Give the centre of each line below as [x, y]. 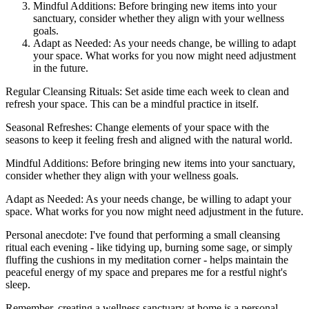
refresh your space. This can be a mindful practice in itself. [132, 103]
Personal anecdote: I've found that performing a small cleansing [143, 235]
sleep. [18, 284]
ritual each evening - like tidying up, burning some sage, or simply [149, 247]
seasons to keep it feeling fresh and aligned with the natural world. [149, 139]
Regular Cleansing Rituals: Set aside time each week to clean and [147, 91]
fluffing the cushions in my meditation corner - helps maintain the [147, 259]
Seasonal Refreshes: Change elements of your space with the [137, 127]
